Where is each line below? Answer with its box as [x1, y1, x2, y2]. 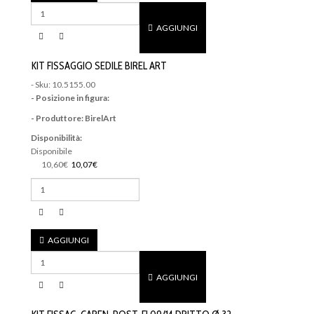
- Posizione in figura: [31, 93, 111, 104]
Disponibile [31, 146, 72, 157]
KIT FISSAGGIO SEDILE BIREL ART [31, 59, 167, 72]
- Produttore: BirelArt [31, 112, 116, 123]
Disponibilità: [31, 132, 82, 144]
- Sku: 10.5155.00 [31, 79, 95, 90]
